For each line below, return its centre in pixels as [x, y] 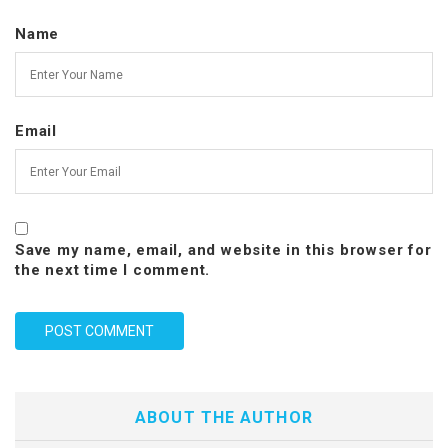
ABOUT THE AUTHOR [224, 418]
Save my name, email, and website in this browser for [223, 250]
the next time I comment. [113, 270]
